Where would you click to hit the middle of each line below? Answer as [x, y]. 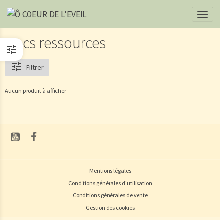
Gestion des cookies [110, 207]
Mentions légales [110, 170]
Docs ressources [55, 42]
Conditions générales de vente [110, 195]
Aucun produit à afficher [36, 90]
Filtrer [35, 68]
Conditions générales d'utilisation [110, 183]
